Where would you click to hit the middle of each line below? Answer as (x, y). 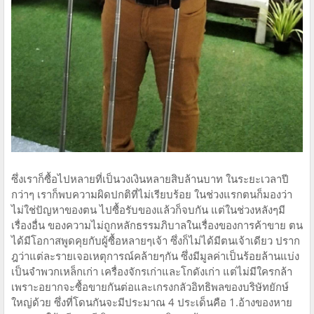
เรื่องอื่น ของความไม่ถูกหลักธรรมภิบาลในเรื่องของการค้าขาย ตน (157, 225)
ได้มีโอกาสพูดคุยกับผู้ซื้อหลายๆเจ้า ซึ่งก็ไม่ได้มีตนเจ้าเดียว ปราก (156, 241)
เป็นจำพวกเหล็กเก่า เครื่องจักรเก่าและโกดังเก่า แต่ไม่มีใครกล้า (152, 272)
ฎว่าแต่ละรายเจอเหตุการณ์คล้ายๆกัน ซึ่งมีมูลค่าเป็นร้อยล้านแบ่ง (155, 256)
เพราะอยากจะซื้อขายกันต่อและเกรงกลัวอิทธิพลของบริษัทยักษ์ (150, 287)
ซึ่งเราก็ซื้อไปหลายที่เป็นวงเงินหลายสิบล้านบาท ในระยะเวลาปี (150, 179)
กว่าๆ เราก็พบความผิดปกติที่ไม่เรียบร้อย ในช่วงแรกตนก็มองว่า (152, 194)
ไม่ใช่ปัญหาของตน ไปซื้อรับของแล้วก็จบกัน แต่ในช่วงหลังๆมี (148, 210)
